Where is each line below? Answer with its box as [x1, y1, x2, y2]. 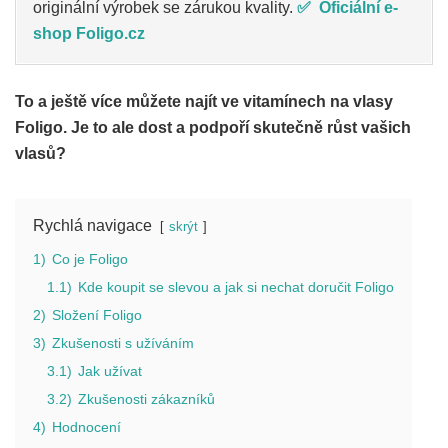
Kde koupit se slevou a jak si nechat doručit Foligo [78, 278, 394, 295]
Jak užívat [78, 362, 142, 379]
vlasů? [15, 144, 66, 162]
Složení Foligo [52, 306, 142, 323]
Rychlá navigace [33, 216, 152, 234]
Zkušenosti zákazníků [78, 390, 215, 407]
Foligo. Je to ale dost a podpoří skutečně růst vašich [15, 118, 411, 136]
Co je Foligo [52, 250, 128, 267]
